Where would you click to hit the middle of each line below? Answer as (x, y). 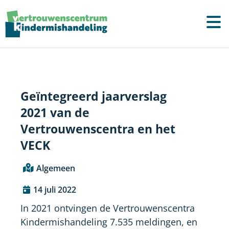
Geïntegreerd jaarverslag (94, 96)
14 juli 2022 (55, 189)
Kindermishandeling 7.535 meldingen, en (109, 222)
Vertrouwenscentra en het (98, 129)
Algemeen (56, 168)
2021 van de (55, 112)
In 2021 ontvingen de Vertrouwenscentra (108, 208)
